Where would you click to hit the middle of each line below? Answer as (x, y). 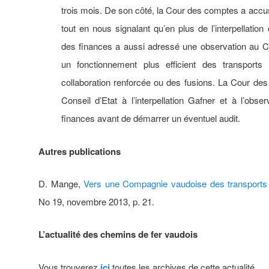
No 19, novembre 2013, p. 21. (96, 202)
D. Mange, (61, 184)
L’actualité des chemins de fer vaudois (118, 234)
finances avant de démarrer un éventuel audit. (150, 118)
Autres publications (80, 151)
